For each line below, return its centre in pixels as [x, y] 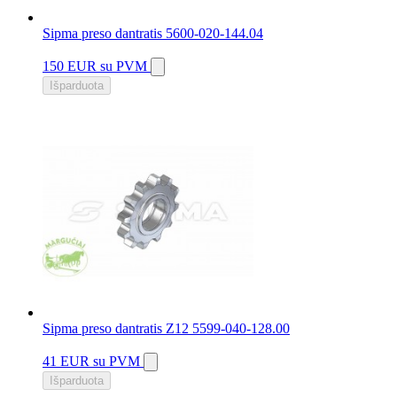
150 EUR [71, 66]
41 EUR [68, 362]
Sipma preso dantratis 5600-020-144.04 [153, 34]
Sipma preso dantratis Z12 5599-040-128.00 [166, 329]
